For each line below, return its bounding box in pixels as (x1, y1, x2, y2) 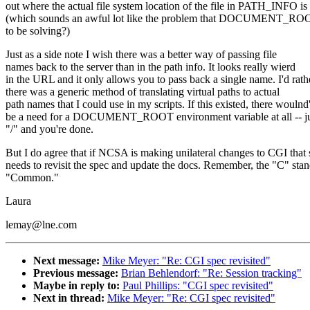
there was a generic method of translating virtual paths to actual (6, 86, 280, 98)
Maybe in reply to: (33, 280, 120, 292)
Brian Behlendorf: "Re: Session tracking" (121, 267, 302, 280)
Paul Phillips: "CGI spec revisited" (122, 280, 273, 292)
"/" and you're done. (6, 123, 93, 136)
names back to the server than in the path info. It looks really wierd (6, 61, 295, 73)
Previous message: (33, 267, 118, 280)
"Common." (6, 172, 59, 184)
